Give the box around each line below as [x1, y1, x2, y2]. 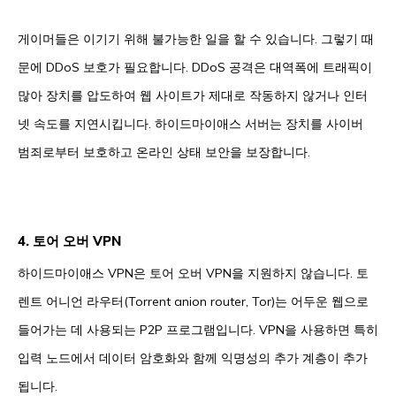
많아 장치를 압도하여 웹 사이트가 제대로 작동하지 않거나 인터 [18, 88, 368, 104]
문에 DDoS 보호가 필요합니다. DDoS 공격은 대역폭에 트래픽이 [18, 59, 372, 76]
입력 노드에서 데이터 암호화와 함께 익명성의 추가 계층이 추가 [18, 350, 368, 367]
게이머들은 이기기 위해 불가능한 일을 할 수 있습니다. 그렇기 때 [18, 31, 374, 48]
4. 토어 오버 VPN [18, 232, 121, 250]
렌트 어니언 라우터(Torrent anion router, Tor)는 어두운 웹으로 [18, 293, 369, 310]
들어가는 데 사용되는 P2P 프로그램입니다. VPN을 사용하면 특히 [18, 322, 378, 339]
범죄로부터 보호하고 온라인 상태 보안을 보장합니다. [18, 144, 310, 161]
